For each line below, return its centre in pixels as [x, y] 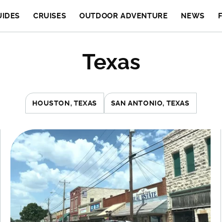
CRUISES [50, 16]
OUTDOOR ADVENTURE [124, 16]
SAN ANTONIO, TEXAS [150, 103]
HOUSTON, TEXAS [65, 103]
